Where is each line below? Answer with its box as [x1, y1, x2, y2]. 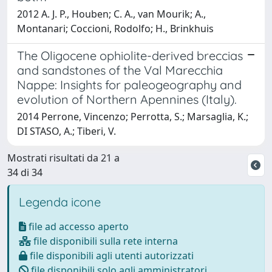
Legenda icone [19, 194, 101, 209]
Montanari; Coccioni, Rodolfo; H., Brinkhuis [17, 21, 214, 35]
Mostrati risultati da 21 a [7, 151, 120, 165]
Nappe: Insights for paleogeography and [17, 76, 242, 92]
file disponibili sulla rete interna [31, 234, 178, 248]
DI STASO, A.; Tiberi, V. [17, 124, 116, 138]
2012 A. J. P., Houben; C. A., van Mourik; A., [17, 7, 206, 21]
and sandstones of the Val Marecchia [17, 62, 223, 78]
